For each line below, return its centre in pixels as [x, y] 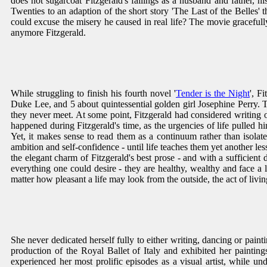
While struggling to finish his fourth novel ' [93, 94]
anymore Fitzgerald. [48, 33]
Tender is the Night [213, 94]
